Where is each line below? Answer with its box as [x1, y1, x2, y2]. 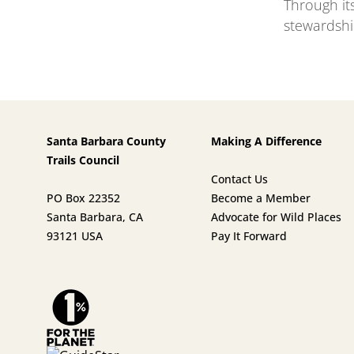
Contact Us [211, 171, 269, 186]
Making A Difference [211, 133, 322, 149]
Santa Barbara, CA [47, 209, 143, 224]
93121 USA [47, 228, 103, 243]
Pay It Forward [211, 228, 288, 243]
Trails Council [47, 152, 119, 168]
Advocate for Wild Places [211, 209, 342, 224]
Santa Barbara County [47, 133, 166, 149]
